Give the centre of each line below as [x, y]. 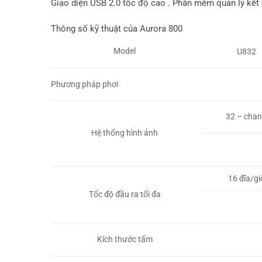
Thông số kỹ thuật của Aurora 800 [117, 28]
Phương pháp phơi [85, 84]
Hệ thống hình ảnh [125, 133]
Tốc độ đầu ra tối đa [125, 194]
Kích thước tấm [125, 239]
